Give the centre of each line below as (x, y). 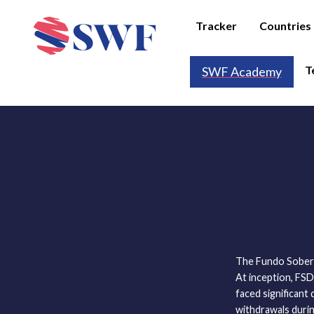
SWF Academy (242, 71)
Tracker (216, 26)
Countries (285, 26)
